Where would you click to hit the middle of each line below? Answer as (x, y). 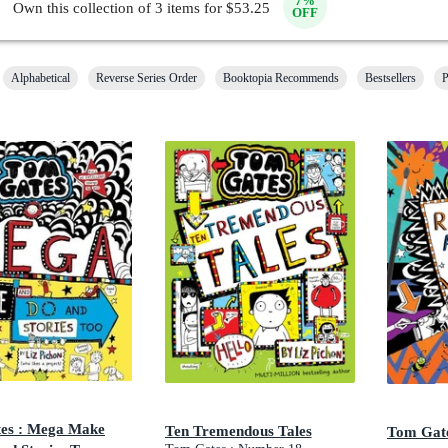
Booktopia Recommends (281, 77)
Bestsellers (390, 77)
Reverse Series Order (146, 77)
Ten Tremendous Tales (238, 430)
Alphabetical (40, 77)
